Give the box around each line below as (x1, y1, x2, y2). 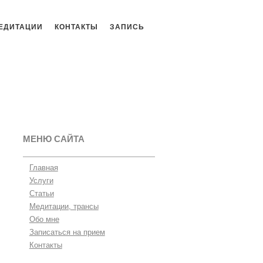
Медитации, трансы (29, 200, 99, 212)
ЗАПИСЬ (110, 21, 144, 32)
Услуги (29, 174, 53, 186)
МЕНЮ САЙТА (22, 132, 85, 145)
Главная (29, 161, 58, 173)
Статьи (29, 187, 54, 199)
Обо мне (29, 213, 59, 225)
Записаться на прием (29, 226, 105, 238)
